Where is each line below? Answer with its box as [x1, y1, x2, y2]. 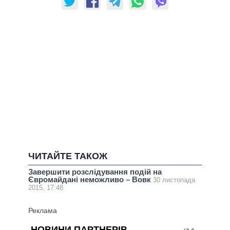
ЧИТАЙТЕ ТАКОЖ [28, 151, 107, 162]
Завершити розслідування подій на [28, 167, 162, 177]
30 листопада [153, 176, 195, 184]
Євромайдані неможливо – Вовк [28, 175, 153, 184]
